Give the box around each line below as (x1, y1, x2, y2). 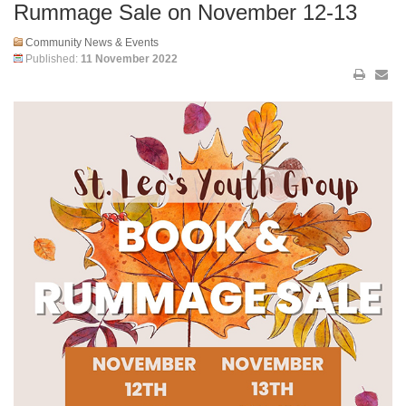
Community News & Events (25, 36, 159, 50)
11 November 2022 (81, 53, 178, 66)
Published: (25, 53, 81, 66)
